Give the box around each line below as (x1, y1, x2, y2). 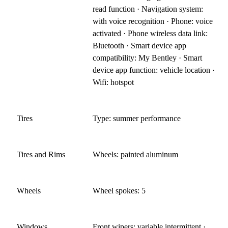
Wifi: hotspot (93, 77, 134, 87)
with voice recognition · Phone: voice (93, 16, 213, 25)
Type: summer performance (93, 113, 181, 123)
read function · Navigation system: (93, 4, 204, 13)
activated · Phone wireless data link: (93, 28, 208, 38)
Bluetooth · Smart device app (93, 41, 187, 50)
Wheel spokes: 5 (93, 186, 146, 195)
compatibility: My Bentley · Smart (93, 53, 203, 62)
